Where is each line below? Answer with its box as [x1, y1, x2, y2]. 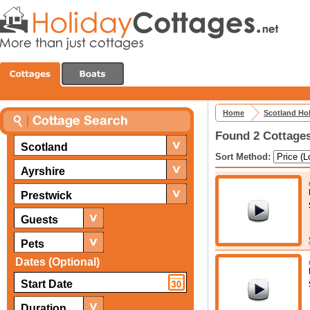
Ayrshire [21, 165, 65, 177]
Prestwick [21, 190, 72, 201]
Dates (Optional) [15, 256, 100, 268]
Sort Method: [215, 152, 273, 162]
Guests [21, 214, 58, 226]
